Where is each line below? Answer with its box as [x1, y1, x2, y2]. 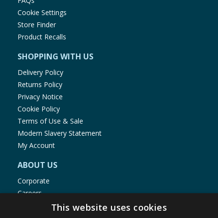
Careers [18, 188, 42, 198]
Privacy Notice [18, 92, 63, 102]
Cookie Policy [18, 104, 60, 114]
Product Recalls [18, 32, 66, 42]
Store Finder [18, 20, 56, 30]
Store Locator [18, 200, 61, 210]
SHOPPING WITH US [18, 51, 93, 62]
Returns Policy [18, 80, 62, 90]
